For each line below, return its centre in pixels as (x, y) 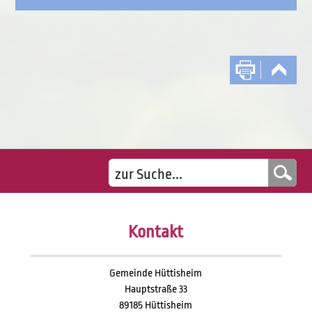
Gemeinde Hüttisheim (156, 273)
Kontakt (156, 232)
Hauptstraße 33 (156, 289)
